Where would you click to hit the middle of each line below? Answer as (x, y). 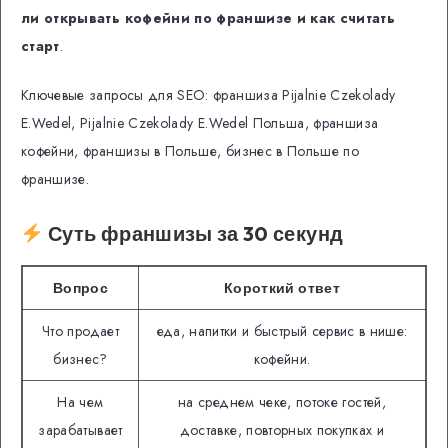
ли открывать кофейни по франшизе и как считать (208, 17)
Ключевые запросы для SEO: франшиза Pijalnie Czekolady (208, 94)
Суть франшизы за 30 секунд (193, 233)
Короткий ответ (282, 288)
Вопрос (80, 288)
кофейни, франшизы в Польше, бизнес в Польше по (190, 150)
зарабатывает (80, 430)
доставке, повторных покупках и (282, 430)
